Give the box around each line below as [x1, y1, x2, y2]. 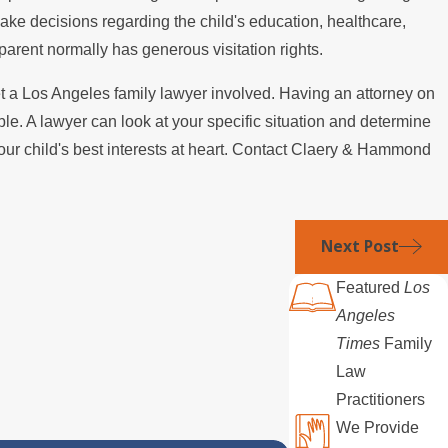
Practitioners [336, 391, 430, 409]
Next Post [320, 235, 399, 258]
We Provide [336, 419, 420, 437]
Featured [336, 279, 405, 297]
